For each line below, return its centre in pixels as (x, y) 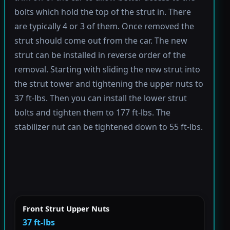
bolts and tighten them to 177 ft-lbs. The (92, 113)
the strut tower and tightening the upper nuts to (109, 84)
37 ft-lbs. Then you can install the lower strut (100, 98)
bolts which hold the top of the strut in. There (102, 12)
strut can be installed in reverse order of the (100, 55)
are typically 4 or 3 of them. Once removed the (104, 26)
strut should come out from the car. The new (101, 41)
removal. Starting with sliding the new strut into (107, 70)
